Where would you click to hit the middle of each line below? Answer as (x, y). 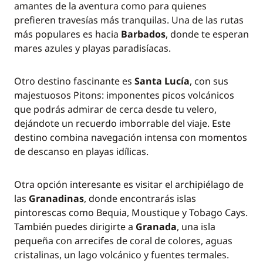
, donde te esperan (207, 34)
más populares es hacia (68, 34)
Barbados (143, 34)
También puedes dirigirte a (75, 227)
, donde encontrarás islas (140, 198)
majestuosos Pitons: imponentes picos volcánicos (124, 95)
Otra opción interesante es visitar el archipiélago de (129, 184)
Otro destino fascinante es (74, 81)
